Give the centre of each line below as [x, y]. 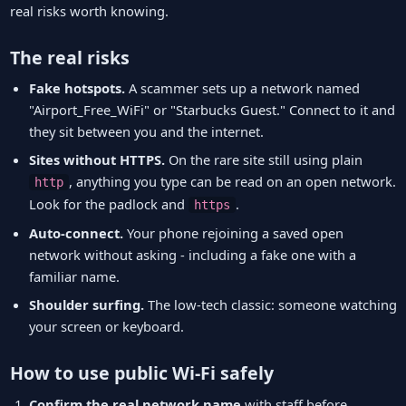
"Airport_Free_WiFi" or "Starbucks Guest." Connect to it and [212, 110]
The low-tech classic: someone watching [270, 305]
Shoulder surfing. [86, 305]
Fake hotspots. [77, 88]
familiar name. [74, 277]
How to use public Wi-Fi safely [141, 373]
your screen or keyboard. [106, 327]
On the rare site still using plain [263, 160]
